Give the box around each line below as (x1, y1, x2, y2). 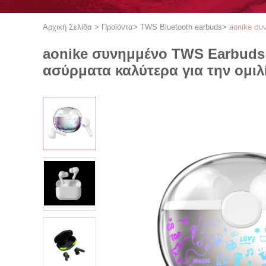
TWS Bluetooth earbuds (140, 23, 222, 31)
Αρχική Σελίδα (43, 23, 92, 31)
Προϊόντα (102, 23, 133, 31)
